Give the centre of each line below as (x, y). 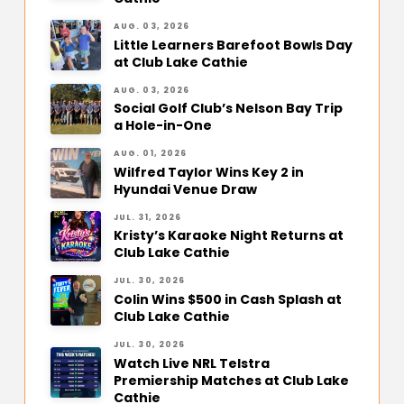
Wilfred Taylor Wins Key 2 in (208, 172)
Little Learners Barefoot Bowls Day (233, 45)
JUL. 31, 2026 (147, 217)
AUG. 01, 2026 (150, 154)
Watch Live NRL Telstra (191, 363)
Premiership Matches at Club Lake (231, 380)
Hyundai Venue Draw (185, 189)
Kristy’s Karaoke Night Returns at (228, 236)
